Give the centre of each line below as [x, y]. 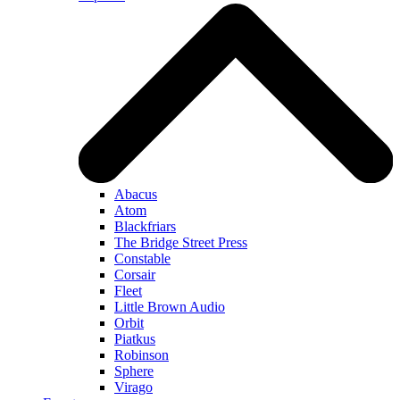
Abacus [136, 195]
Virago [133, 387]
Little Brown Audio [170, 307]
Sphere [134, 371]
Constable [142, 259]
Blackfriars [145, 227]
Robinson [142, 355]
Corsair [135, 275]
